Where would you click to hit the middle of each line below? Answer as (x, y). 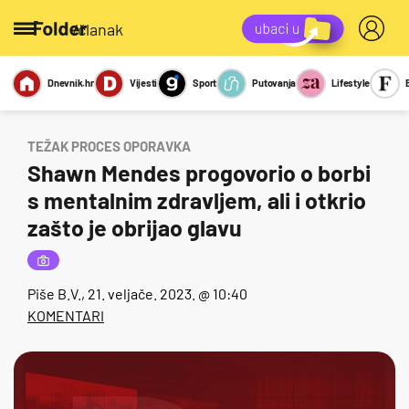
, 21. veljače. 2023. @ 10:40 (164, 294)
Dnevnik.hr (71, 83)
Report (309, 101)
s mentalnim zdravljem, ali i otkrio (197, 200)
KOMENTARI (66, 315)
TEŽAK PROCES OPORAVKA (109, 146)
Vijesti (143, 83)
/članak (98, 29)
